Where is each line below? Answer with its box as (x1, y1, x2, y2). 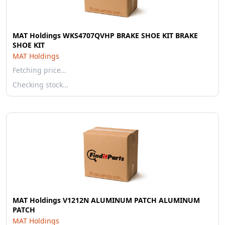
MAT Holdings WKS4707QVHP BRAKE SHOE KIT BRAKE (13, 31, 198, 40)
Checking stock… (13, 80, 68, 89)
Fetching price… (13, 65, 66, 75)
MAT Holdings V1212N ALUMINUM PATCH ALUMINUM (13, 195, 200, 205)
